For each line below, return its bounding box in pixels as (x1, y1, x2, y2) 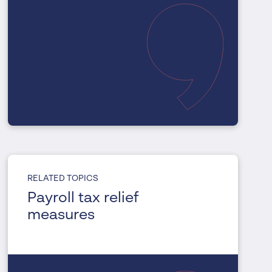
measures (27, 208, 95, 223)
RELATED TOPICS (27, 174, 99, 183)
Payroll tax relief (27, 191, 140, 206)
